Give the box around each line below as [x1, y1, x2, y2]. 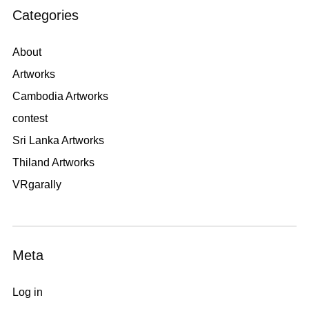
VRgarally [12, 178, 61, 190]
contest [12, 112, 48, 124]
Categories [12, 7, 79, 23]
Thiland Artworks [12, 156, 94, 168]
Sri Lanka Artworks [12, 134, 104, 146]
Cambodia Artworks [12, 90, 108, 102]
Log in [12, 286, 43, 298]
